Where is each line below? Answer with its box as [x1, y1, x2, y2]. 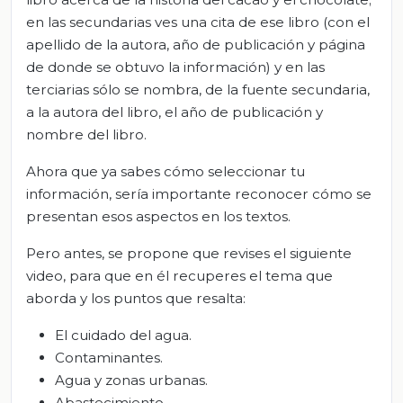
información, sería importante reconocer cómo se [26, 185, 372, 203]
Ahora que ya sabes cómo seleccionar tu [26, 163, 305, 181]
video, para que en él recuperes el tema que [26, 267, 333, 285]
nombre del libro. [26, 126, 147, 144]
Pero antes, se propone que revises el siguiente [26, 245, 352, 263]
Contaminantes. [55, 349, 163, 367]
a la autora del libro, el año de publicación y [26, 103, 323, 121]
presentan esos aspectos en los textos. [26, 208, 291, 226]
